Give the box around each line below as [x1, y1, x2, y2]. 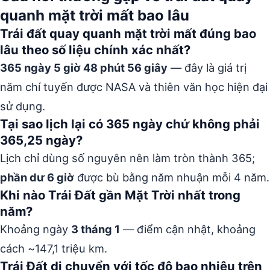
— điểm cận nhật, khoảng [120, 222, 256, 236]
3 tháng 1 [71, 222, 120, 236]
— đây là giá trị [168, 60, 246, 74]
